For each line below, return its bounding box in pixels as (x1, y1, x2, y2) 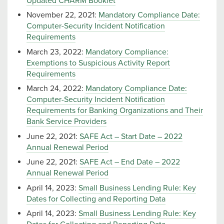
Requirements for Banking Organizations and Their (26, 105, 203, 116)
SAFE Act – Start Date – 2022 (79, 131, 182, 141)
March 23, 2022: (26, 46, 85, 57)
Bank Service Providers (26, 116, 106, 127)
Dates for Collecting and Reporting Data (26, 193, 165, 204)
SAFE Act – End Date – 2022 (79, 157, 180, 167)
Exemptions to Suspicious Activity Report (26, 57, 170, 68)
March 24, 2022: (26, 83, 85, 94)
